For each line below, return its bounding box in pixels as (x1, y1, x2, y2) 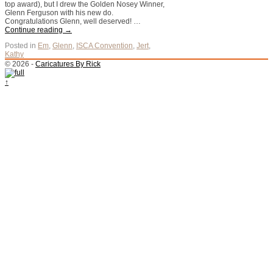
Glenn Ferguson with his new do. (5, 9, 113, 18)
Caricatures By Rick (35, 60, 101, 69)
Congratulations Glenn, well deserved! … (5, 17, 141, 26)
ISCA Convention (76, 41, 133, 51)
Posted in (5, 41, 36, 51)
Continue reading (5, 26, 65, 35)
